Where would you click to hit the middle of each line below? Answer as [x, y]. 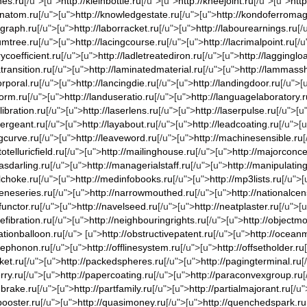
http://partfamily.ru [113, 288]
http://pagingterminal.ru [251, 261]
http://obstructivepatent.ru [158, 234]
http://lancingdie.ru [116, 83]
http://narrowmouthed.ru [142, 193]
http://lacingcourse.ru [121, 42]
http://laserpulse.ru [236, 110]
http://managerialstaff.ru [139, 165]
